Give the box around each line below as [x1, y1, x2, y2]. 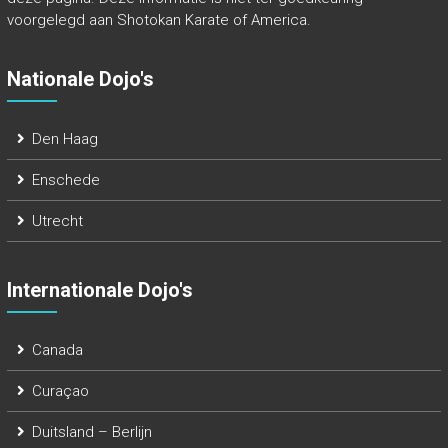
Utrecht [31, 212, 83, 230]
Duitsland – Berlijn [31, 423, 152, 441]
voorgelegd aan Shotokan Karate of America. [6, 11, 311, 29]
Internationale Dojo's [6, 278, 193, 302]
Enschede [31, 171, 100, 189]
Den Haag [31, 130, 98, 148]
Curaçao [31, 382, 89, 400]
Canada [31, 341, 83, 359]
